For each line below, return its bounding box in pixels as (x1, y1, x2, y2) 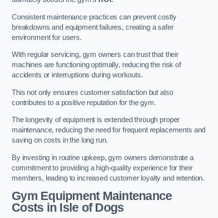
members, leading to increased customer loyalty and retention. (12, 174, 205, 182)
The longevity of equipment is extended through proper (12, 116, 180, 124)
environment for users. (12, 33, 82, 41)
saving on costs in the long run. (12, 136, 108, 145)
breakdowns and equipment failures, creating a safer (12, 23, 174, 31)
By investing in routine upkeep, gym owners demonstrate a (12, 153, 194, 162)
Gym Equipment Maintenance (12, 189, 172, 203)
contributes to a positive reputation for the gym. (12, 98, 156, 107)
